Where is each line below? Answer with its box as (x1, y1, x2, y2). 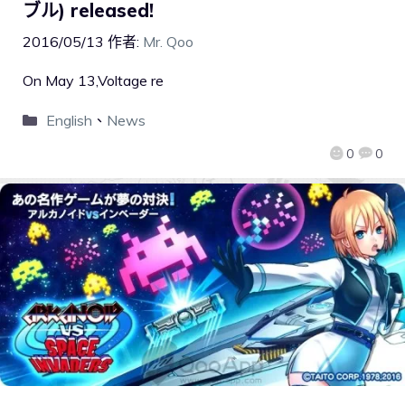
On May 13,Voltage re (23, 71, 164, 90)
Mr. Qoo (143, 33, 193, 52)
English (45, 111, 92, 130)
